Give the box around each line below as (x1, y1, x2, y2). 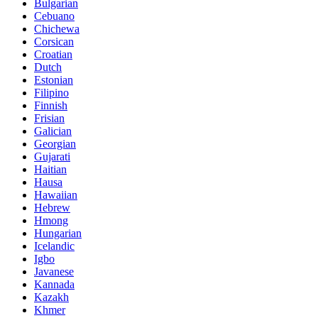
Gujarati (34, 150, 70, 163)
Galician (34, 124, 72, 137)
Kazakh (34, 290, 69, 303)
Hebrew (34, 201, 70, 214)
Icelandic (34, 239, 75, 252)
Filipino (34, 86, 69, 99)
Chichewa (34, 22, 79, 35)
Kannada (34, 278, 75, 290)
